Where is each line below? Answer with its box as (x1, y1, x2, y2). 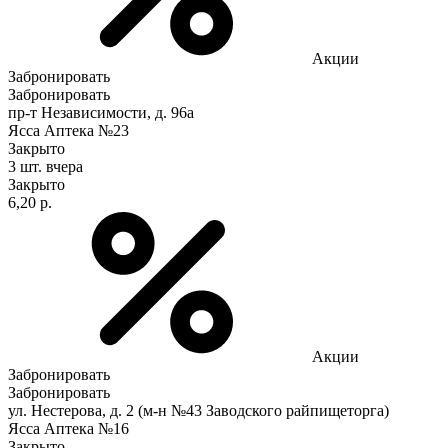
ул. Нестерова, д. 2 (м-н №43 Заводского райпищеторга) (8, 401, 389, 419)
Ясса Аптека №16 (8, 419, 129, 437)
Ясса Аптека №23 (8, 121, 129, 139)
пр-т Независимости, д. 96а (8, 103, 194, 121)
